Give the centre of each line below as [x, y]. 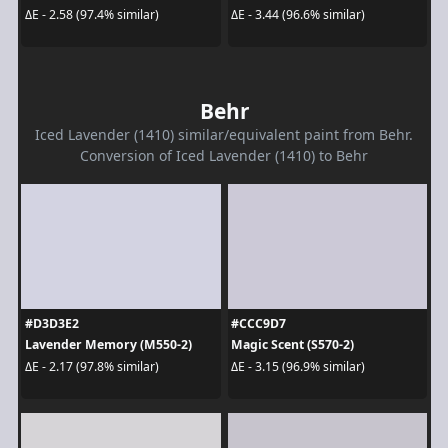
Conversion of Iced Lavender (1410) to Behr [224, 156]
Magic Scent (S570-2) [292, 345]
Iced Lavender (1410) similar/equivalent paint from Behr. [224, 135]
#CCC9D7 [258, 324]
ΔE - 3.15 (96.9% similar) [298, 366]
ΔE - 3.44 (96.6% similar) [298, 14]
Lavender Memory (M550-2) [108, 345]
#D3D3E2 [51, 324]
